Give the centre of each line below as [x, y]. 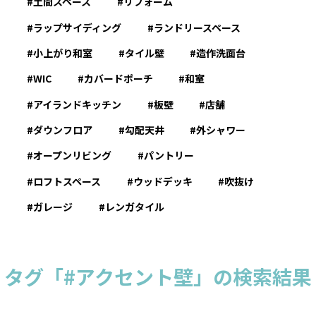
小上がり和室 [63, 53]
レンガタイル [134, 207]
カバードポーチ [118, 79]
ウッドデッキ [163, 181]
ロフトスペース [67, 181]
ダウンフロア [63, 130]
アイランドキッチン [78, 104]
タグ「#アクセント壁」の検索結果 [158, 277]
